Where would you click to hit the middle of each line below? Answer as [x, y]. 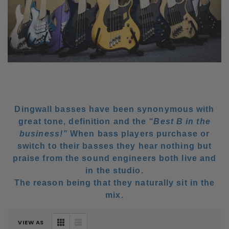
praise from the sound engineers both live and [114, 158]
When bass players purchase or [139, 134]
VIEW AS [31, 223]
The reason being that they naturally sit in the [114, 183]
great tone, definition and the [84, 122]
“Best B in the [180, 122]
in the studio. [114, 171]
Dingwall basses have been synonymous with [114, 109]
